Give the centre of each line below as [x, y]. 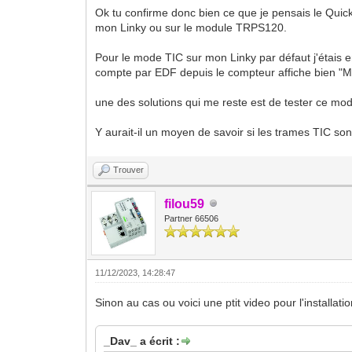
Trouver [129, 169]
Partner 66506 [192, 218]
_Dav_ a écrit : [142, 341]
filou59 [185, 203]
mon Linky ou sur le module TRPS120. [191, 27]
